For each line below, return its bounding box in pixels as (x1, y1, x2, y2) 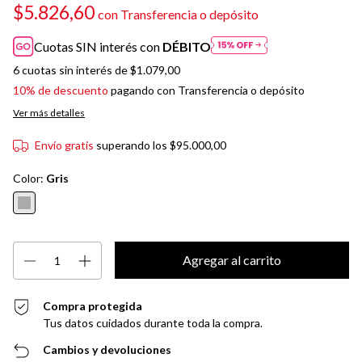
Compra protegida (43, 298, 143, 313)
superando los (95, 137, 170, 152)
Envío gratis (34, 137, 94, 152)
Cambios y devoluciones (43, 342, 172, 356)
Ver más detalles (13, 106, 85, 119)
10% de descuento (13, 82, 108, 97)
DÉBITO (162, 38, 212, 54)
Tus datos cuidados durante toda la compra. (43, 315, 263, 330)
